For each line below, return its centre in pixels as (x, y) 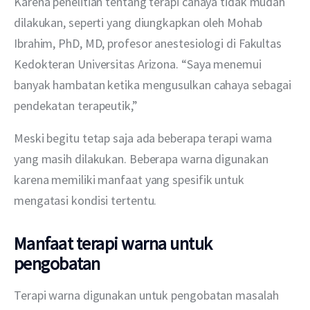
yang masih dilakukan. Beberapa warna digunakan (143, 159)
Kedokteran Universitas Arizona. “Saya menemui (139, 64)
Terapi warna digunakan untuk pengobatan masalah (148, 295)
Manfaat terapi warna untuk (113, 243)
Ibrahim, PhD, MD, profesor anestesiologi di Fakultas (149, 44)
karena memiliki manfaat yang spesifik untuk (130, 180)
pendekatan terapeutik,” (76, 106)
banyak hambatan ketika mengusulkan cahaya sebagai (154, 85)
